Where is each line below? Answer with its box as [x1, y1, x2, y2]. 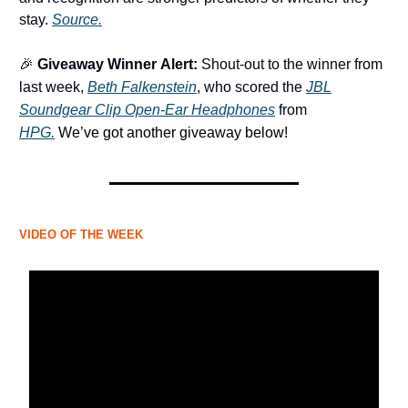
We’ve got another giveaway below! [58, 125, 288, 141]
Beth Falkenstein [87, 79, 197, 96]
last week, [19, 79, 87, 96]
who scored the [200, 79, 306, 96]
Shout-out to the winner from [198, 56, 382, 73]
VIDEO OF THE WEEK [19, 228, 143, 242]
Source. [52, 12, 102, 28]
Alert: [157, 56, 198, 73]
